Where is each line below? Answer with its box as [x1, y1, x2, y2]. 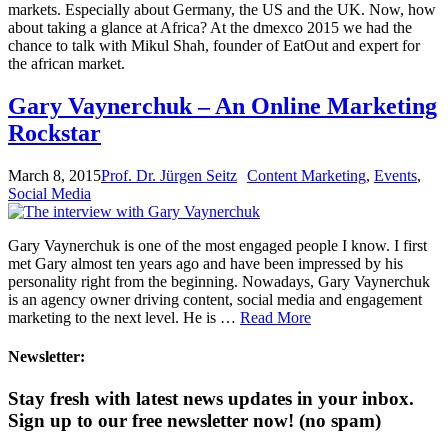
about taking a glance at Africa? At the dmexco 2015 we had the [8, 19, 412, 37]
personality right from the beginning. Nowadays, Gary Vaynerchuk [8, 273, 430, 291]
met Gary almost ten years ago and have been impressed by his [8, 255, 403, 273]
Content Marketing [247, 167, 366, 185]
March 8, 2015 [8, 167, 101, 185]
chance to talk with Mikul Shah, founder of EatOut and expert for [8, 37, 420, 55]
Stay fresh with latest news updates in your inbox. [8, 387, 414, 409]
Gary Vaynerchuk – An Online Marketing [8, 93, 437, 120]
